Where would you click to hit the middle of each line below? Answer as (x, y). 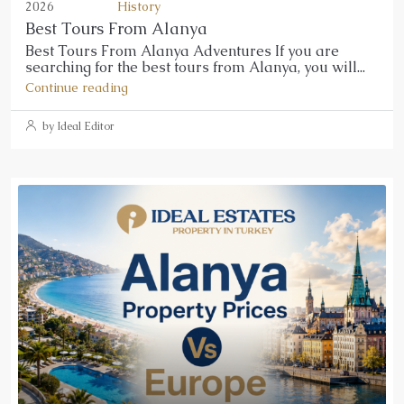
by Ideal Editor (77, 126)
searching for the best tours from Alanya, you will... (195, 67)
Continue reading (77, 87)
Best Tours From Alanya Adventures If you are (182, 50)
